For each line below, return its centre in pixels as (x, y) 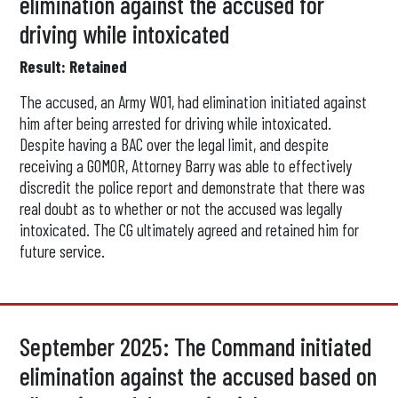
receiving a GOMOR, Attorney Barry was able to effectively (186, 166)
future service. (63, 251)
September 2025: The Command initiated (196, 346)
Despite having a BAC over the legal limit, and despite (175, 144)
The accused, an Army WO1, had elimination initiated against (194, 102)
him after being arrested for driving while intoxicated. (176, 123)
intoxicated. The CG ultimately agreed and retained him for (190, 230)
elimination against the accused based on (199, 376)
